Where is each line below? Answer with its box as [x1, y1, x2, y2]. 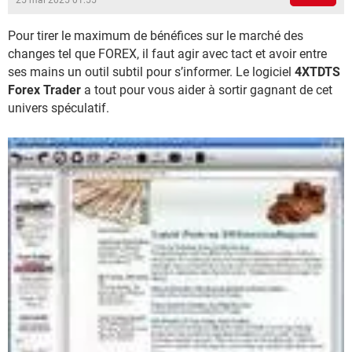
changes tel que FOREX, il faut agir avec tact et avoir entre [8, 46, 327, 61]
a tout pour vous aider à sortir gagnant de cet [81, 82, 332, 97]
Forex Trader [8, 82, 81, 97]
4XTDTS [295, 64, 340, 79]
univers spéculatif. [8, 101, 109, 115]
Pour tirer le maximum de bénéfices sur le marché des [8, 28, 303, 43]
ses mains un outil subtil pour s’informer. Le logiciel [8, 64, 295, 79]
